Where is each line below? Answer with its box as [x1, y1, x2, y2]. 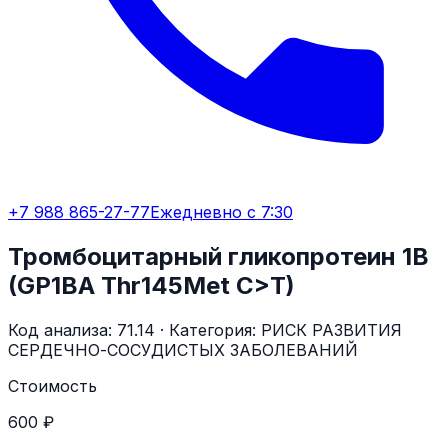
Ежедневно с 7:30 [150, 202, 293, 222]
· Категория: [155, 319, 261, 340]
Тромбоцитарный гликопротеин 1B [8, 241, 429, 271]
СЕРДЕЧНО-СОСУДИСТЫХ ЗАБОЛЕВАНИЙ [8, 339, 358, 360]
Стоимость [8, 375, 97, 396]
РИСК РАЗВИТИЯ [261, 319, 402, 340]
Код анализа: [8, 319, 117, 340]
